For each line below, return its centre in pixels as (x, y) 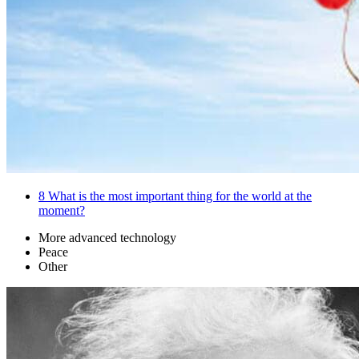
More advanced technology (107, 238)
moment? (62, 211)
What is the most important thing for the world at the (178, 196)
